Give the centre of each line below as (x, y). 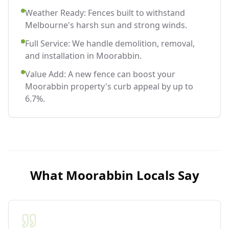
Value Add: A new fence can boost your (100, 74)
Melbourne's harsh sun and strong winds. (106, 25)
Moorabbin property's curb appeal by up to (109, 86)
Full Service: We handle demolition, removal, (110, 43)
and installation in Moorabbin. (83, 55)
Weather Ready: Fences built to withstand (105, 13)
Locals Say (166, 175)
